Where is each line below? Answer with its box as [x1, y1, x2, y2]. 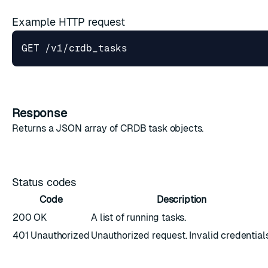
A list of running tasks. [91, 212, 187, 223]
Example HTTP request [12, 16, 128, 28]
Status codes [12, 176, 80, 188]
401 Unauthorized [13, 230, 90, 241]
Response [12, 106, 70, 120]
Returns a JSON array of [12, 123, 121, 134]
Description [156, 194, 207, 205]
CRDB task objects [120, 123, 202, 134]
